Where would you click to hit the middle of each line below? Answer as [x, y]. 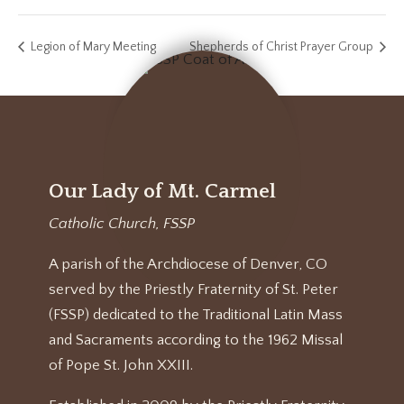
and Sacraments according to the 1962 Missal [196, 340]
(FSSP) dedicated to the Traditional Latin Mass [196, 314]
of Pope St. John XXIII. [121, 365]
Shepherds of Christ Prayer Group [283, 46]
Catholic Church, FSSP [122, 223]
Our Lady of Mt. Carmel [163, 191]
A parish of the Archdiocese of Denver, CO [188, 264]
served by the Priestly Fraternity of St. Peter [194, 289]
